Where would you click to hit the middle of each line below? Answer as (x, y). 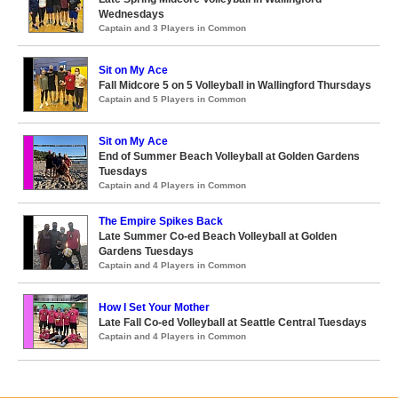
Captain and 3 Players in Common (172, 28)
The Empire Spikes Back (161, 221)
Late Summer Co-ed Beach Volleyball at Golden (218, 236)
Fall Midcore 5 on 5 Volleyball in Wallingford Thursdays (235, 85)
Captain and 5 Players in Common (172, 99)
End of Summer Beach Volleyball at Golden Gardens (229, 156)
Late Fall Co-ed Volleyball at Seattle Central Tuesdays (233, 322)
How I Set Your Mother (154, 307)
